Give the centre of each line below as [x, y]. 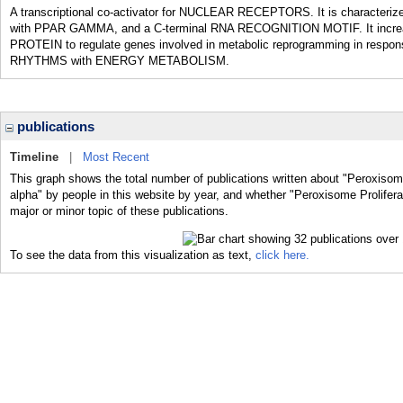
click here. [282, 255]
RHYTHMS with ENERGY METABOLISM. [120, 61]
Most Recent [116, 157]
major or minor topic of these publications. [119, 211]
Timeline [34, 157]
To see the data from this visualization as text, [133, 255]
